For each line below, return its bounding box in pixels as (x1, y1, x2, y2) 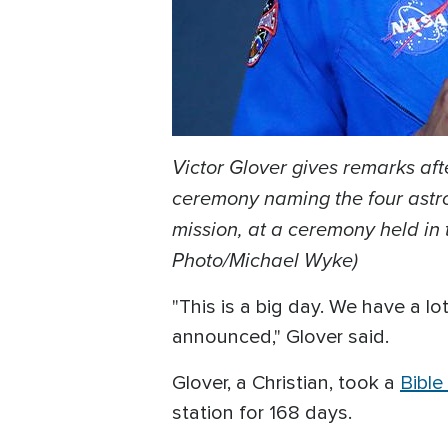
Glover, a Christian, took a (172, 371, 400, 396)
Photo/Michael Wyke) (172, 245, 358, 276)
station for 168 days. (172, 401, 362, 426)
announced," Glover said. (172, 325, 389, 350)
